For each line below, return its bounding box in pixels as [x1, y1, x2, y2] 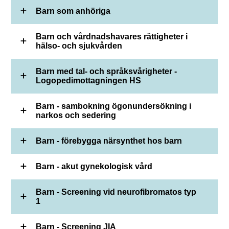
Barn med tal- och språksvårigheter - [36, 66, 177, 76]
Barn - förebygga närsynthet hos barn [36, 136, 182, 145]
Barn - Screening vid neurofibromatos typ [36, 187, 197, 196]
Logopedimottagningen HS [36, 76, 142, 85]
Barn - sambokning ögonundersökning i [36, 101, 192, 110]
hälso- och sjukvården [36, 41, 123, 50]
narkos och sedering [36, 110, 117, 120]
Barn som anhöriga [36, 6, 111, 15]
